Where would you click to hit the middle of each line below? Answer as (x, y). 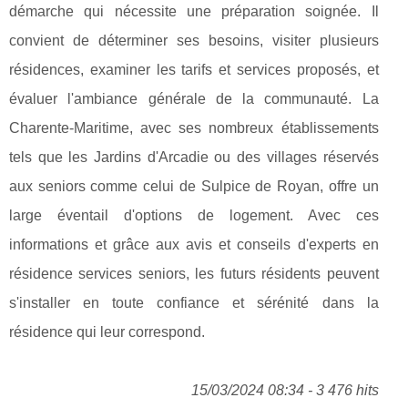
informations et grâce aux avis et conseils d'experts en (194, 244)
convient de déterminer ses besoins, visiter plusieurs (194, 40)
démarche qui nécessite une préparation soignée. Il (194, 11)
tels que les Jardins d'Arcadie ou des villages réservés (194, 157)
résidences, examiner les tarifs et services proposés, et (194, 69)
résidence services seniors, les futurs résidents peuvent (194, 273)
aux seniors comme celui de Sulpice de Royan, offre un (194, 186)
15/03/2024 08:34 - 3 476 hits (285, 390)
